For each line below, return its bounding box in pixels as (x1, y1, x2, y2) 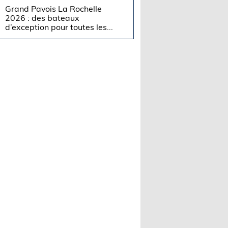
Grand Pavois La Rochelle (5, 3, 102, 14)
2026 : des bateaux (5, 12, 80, 23)
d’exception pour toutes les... (5, 21, 113, 32)
